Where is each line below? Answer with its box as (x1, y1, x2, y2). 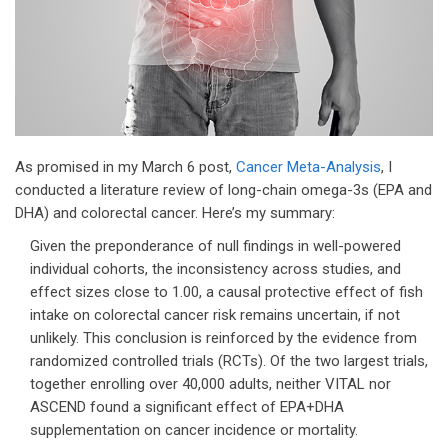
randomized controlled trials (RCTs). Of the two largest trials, (30, 352, 428, 371)
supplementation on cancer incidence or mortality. (30, 421, 358, 440)
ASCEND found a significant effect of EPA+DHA (30, 398, 344, 417)
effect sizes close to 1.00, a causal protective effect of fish (30, 283, 423, 302)
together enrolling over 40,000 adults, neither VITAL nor (30, 375, 391, 394)
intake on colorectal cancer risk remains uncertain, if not (30, 306, 400, 325)
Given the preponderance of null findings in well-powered (30, 237, 401, 256)
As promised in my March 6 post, (15, 158, 236, 177)
